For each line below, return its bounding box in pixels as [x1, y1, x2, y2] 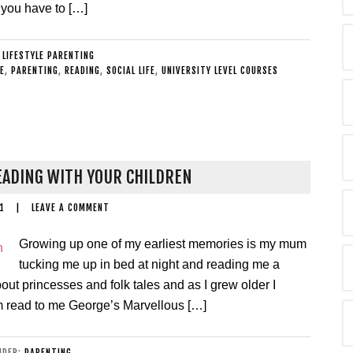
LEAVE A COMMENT [31, 202, 110, 214]
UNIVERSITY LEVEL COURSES [162, 65, 278, 76]
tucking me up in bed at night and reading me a [19, 258, 280, 271]
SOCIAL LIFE [106, 65, 155, 76]
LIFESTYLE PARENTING [2, 50, 95, 61]
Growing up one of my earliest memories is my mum [19, 237, 307, 251]
